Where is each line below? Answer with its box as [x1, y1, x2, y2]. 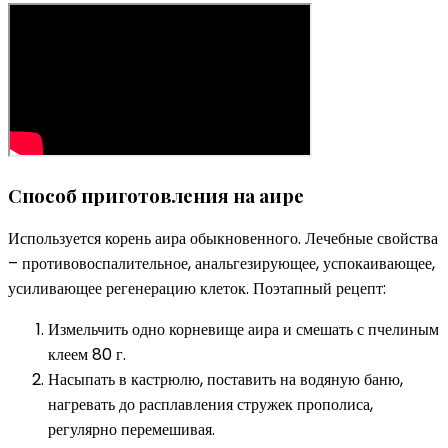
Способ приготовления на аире [8, 182, 304, 208]
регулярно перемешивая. [48, 418, 215, 442]
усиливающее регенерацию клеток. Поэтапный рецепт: [8, 277, 386, 301]
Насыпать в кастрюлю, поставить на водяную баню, [48, 368, 403, 392]
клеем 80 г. [48, 343, 126, 367]
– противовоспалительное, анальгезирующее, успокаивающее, [8, 252, 435, 276]
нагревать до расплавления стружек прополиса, [48, 393, 373, 417]
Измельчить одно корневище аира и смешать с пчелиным [48, 318, 439, 342]
